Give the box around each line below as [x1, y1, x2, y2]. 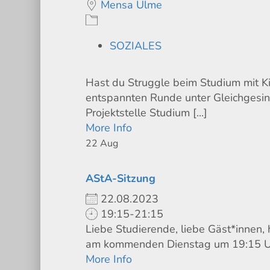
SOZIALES [110, 38, 162, 53]
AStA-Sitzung [86, 171, 156, 186]
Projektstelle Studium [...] [86, 105, 208, 120]
